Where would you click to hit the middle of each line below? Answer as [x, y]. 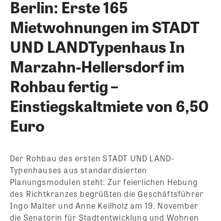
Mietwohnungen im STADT [105, 27]
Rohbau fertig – [64, 86]
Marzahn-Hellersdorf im [97, 66]
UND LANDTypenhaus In [97, 46]
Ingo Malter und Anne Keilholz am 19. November [104, 206]
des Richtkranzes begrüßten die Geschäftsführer [107, 194]
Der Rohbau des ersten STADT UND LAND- [92, 158]
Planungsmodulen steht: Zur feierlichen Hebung [104, 182]
